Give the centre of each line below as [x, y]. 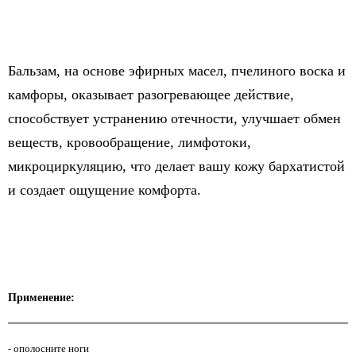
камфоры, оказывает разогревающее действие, [151, 94]
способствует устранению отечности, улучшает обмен [174, 118]
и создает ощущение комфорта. [104, 190]
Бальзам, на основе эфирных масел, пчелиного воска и [177, 70]
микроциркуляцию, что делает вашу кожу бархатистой [176, 166]
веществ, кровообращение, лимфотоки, [130, 142]
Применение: [41, 297]
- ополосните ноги [48, 348]
